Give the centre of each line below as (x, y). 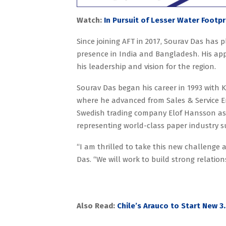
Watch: (89, 20)
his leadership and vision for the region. (146, 67)
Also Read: (96, 206)
